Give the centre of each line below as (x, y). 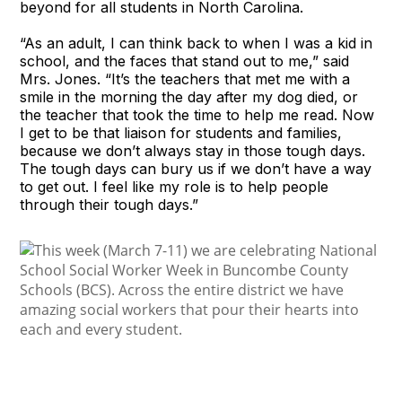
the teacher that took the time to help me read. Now (197, 114)
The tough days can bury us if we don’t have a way (196, 168)
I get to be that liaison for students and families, (181, 132)
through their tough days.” (109, 204)
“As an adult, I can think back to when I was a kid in (197, 43)
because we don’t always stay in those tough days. (193, 150)
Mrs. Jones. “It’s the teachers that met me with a (185, 79)
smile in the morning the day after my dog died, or (189, 96)
